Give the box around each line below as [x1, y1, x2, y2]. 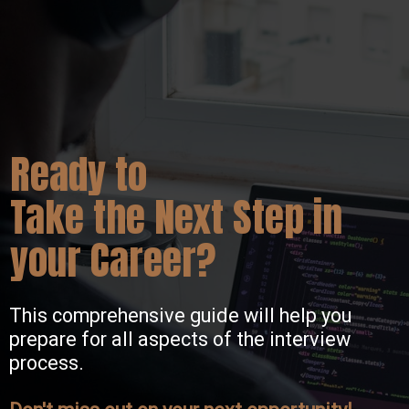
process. [8, 351, 89, 374]
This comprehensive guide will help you [8, 303, 351, 327]
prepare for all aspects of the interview [8, 327, 351, 351]
